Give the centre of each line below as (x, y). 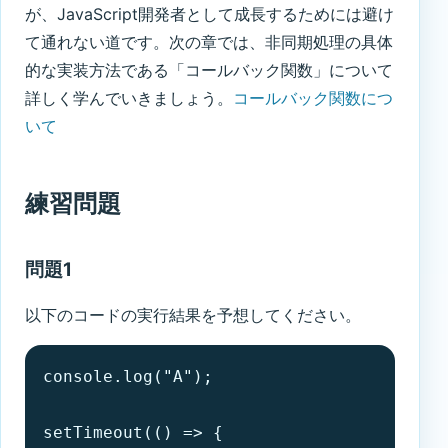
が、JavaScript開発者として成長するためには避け (209, 14)
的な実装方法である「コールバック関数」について (209, 70)
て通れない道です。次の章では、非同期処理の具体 (209, 42)
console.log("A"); (128, 377)
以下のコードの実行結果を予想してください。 (193, 315)
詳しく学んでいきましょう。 (129, 98)
